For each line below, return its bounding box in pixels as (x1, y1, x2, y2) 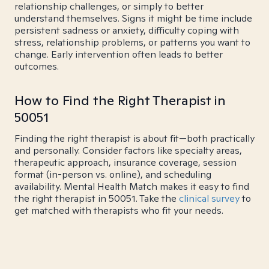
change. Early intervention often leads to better (14, 48, 223, 61)
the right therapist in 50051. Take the (14, 192, 179, 205)
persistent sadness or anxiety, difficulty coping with (14, 24, 239, 37)
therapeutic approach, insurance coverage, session (14, 156, 237, 169)
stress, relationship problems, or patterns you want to (14, 36, 250, 49)
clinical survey (179, 192, 240, 205)
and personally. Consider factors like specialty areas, (14, 144, 242, 157)
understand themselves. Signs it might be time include (14, 12, 252, 25)
